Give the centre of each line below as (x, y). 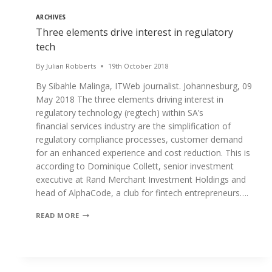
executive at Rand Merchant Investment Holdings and (141, 180)
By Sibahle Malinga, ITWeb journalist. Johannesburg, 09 (144, 86)
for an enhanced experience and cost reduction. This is (143, 153)
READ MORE (57, 216)
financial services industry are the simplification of (133, 126)
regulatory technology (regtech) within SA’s (119, 113)
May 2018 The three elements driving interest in (129, 100)
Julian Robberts (71, 66)
